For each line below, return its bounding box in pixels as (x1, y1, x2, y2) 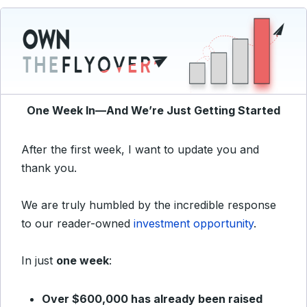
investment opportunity (134, 217, 254, 230)
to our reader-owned (21, 217, 134, 230)
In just (21, 254, 56, 267)
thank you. (21, 161, 77, 175)
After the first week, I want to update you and (21, 143, 259, 156)
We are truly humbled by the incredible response (21, 198, 276, 212)
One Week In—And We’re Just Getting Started (27, 103, 280, 117)
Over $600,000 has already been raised (42, 292, 262, 306)
